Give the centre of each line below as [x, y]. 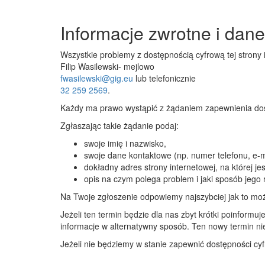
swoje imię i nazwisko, [125, 143]
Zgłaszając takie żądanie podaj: [119, 125]
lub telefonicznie [164, 78]
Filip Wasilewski [89, 66]
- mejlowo [136, 66]
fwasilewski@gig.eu [97, 78]
